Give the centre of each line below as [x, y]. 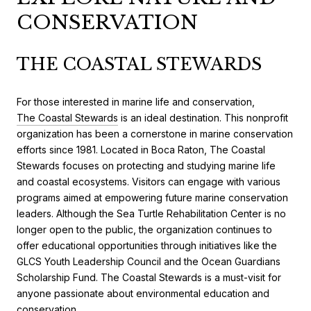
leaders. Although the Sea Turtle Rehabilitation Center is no [151, 213]
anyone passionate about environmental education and [143, 293]
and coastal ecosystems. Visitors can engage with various [149, 181]
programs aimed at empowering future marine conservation [152, 197]
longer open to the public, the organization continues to [144, 229]
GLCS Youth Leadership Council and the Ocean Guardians [149, 261]
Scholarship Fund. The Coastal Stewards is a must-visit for [149, 277]
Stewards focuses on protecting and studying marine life [146, 165]
